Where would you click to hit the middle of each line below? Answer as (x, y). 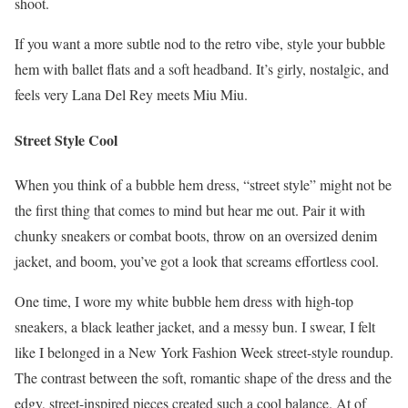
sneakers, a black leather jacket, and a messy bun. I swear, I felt (195, 326)
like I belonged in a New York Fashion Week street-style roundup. (204, 352)
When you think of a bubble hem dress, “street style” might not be (203, 184)
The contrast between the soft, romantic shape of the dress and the (203, 377)
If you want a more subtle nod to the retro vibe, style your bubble (200, 44)
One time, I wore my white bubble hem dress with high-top (184, 301)
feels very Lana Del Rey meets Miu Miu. (131, 95)
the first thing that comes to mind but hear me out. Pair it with (190, 209)
